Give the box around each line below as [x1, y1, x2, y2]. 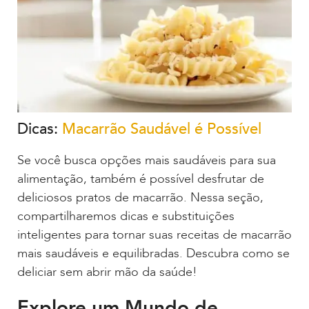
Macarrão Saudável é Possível [62, 118, 261, 139]
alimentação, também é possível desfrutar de [17, 170, 264, 188]
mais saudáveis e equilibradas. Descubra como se [17, 244, 290, 262]
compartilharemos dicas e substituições [17, 207, 235, 225]
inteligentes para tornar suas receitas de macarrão [17, 226, 292, 243]
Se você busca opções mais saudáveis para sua [17, 151, 276, 169]
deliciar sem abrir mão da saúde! [17, 263, 197, 281]
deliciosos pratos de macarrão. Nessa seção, [17, 188, 263, 206]
